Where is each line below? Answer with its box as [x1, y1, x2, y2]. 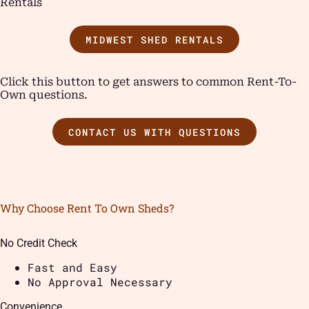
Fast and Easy [28, 259, 117, 275]
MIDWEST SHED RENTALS [86, 32, 223, 46]
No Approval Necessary [28, 274, 172, 289]
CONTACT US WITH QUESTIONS [68, 125, 241, 139]
